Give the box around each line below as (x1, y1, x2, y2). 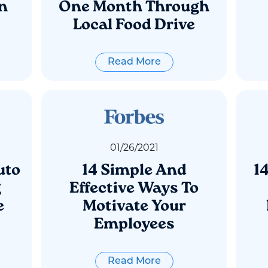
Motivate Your (82, 199, 186, 215)
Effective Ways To (69, 181, 199, 197)
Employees (93, 217, 175, 233)
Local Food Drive (73, 17, 195, 33)
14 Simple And (81, 163, 187, 179)
